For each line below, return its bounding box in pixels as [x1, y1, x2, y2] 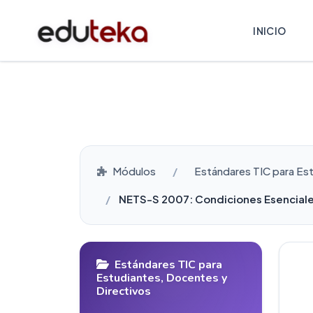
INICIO [253, 24, 286, 37]
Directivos [96, 284, 151, 299]
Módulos [112, 164, 156, 177]
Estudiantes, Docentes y [96, 270, 227, 286]
